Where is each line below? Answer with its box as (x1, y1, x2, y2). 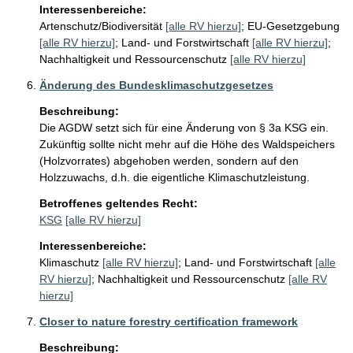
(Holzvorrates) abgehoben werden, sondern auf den (39, 154, 302, 168)
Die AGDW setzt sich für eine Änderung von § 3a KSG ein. (39, 121, 332, 135)
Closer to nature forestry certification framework (39, 315, 298, 329)
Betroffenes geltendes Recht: (39, 197, 198, 210)
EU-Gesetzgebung (247, 20, 340, 33)
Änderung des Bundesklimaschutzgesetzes (39, 79, 273, 92)
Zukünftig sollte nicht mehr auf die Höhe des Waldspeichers (39, 138, 338, 151)
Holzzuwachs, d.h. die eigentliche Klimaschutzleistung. (39, 171, 313, 184)
